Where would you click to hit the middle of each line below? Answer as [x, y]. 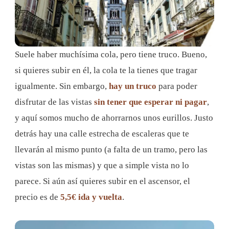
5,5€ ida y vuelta [91, 197]
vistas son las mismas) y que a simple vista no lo [102, 166]
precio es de [38, 197]
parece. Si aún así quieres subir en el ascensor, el [102, 181]
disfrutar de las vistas [53, 102]
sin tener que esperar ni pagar [150, 102]
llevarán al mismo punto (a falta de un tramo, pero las [111, 150]
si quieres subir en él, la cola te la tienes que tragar [106, 71]
